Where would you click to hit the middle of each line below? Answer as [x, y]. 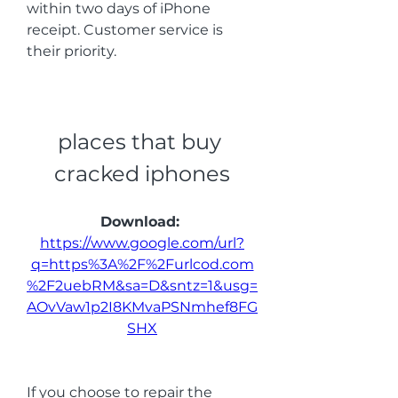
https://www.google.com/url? [142, 243]
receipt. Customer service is [125, 30]
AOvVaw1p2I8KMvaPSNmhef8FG [142, 307]
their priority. [72, 51]
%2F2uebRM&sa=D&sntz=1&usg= [142, 286]
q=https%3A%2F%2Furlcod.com [142, 264]
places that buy [139, 142]
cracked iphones [142, 174]
